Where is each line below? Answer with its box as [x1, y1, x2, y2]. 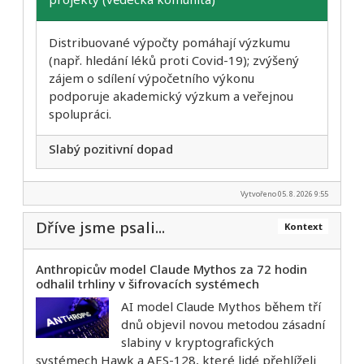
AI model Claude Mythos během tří [121, 297, 321, 314]
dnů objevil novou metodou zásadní [121, 315, 325, 332]
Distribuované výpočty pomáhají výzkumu [49, 33, 290, 50]
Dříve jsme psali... [36, 217, 165, 238]
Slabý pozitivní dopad [49, 141, 173, 158]
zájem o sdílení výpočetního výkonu [49, 69, 254, 86]
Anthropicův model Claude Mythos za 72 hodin [36, 261, 307, 278]
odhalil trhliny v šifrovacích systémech [36, 275, 259, 292]
